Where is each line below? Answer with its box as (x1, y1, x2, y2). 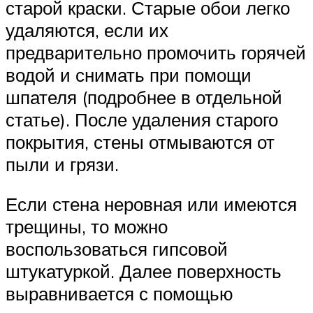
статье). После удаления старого (6, 108, 278, 131)
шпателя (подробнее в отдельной (6, 85, 282, 108)
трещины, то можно (6, 215, 168, 238)
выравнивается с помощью (6, 282, 233, 305)
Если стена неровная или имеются (6, 193, 297, 216)
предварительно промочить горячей (6, 41, 306, 64)
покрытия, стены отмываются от (6, 130, 275, 153)
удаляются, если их (6, 18, 168, 41)
